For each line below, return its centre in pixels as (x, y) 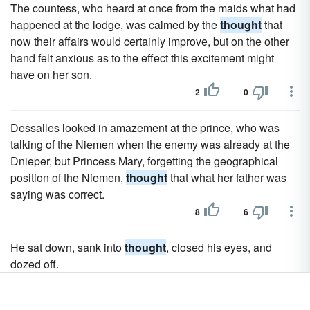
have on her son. (51, 74)
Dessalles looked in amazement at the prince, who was (145, 128)
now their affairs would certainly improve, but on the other (150, 41)
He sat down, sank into (67, 247)
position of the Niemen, (68, 177)
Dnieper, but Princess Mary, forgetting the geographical (144, 161)
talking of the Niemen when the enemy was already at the (150, 144)
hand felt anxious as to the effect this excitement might (142, 58)
